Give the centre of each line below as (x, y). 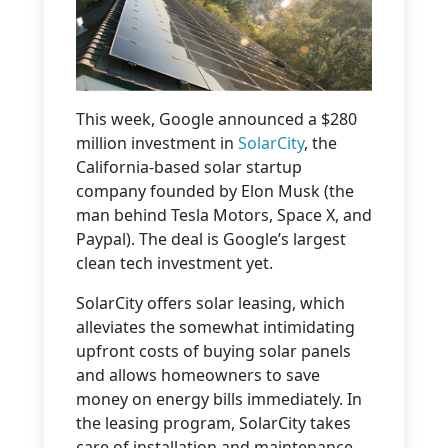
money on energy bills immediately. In (219, 398)
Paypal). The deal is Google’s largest (211, 238)
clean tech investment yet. (174, 262)
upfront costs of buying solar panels (213, 350)
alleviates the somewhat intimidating (215, 326)
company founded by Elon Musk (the (215, 190)
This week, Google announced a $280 (216, 118)
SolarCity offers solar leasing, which (210, 302)
